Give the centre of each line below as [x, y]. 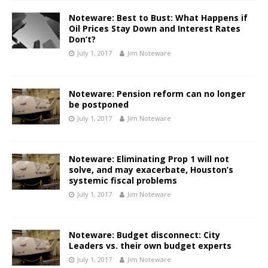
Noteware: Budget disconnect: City [144, 235]
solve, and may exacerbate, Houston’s [151, 170]
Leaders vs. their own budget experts [150, 246]
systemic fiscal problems [123, 180]
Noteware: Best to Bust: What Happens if [158, 18]
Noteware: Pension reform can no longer [157, 94]
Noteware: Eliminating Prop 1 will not [149, 159]
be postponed [99, 104]
